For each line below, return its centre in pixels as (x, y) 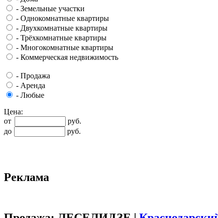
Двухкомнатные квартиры (64, 28)
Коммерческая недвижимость (69, 57)
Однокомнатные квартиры (65, 18)
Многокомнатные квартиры (67, 48)
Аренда (33, 86)
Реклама (27, 177)
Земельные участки (53, 9)
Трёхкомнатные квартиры (64, 38)
